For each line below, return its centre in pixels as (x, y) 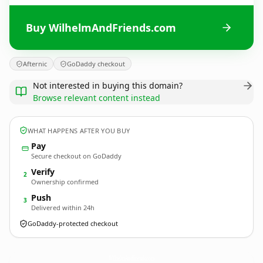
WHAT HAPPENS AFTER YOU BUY (79, 130)
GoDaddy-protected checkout (73, 223)
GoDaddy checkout (96, 64)
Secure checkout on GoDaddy (76, 156)
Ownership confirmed (65, 182)
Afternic (35, 64)
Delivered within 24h (63, 208)
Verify (43, 172)
